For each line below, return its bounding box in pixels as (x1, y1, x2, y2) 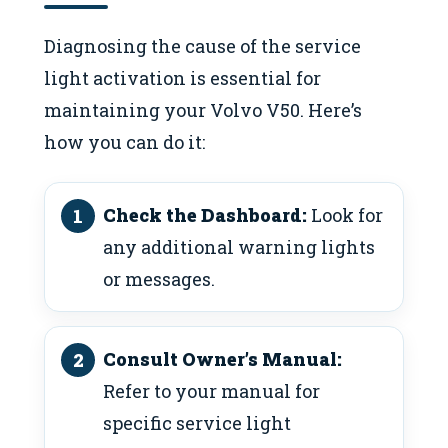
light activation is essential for (44, 65, 321, 90)
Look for (307, 203, 383, 228)
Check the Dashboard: (103, 203, 307, 228)
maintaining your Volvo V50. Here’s (44, 97, 362, 122)
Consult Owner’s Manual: (103, 347, 342, 372)
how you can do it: (44, 129, 205, 154)
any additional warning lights (103, 235, 375, 260)
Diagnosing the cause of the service (44, 33, 361, 58)
